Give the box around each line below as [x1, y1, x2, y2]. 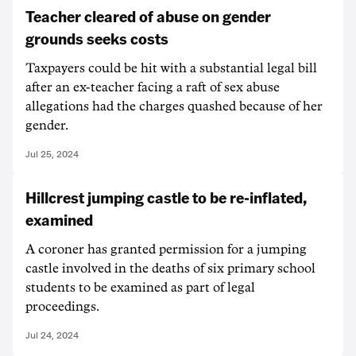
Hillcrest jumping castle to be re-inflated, [25, 187, 307, 207]
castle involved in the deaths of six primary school [25, 262, 315, 275]
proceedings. [25, 300, 99, 313]
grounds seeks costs [25, 28, 168, 48]
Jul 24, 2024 [25, 330, 79, 341]
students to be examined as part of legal [25, 281, 255, 294]
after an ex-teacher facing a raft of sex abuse [25, 81, 280, 94]
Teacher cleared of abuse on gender [25, 6, 271, 26]
